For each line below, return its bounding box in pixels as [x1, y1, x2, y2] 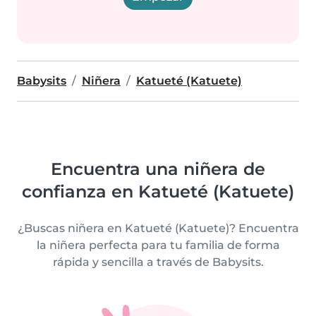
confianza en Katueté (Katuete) [22, 181, 294, 202]
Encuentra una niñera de [51, 159, 265, 179]
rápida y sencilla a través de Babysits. [52, 255, 264, 269]
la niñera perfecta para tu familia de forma [36, 238, 280, 252]
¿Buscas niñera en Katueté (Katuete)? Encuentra [17, 221, 299, 235]
